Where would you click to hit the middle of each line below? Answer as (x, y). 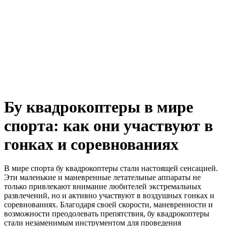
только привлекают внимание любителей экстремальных (103, 186)
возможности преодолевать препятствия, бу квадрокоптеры (107, 214)
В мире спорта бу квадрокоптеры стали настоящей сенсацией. (111, 168)
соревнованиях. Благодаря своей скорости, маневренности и (108, 205)
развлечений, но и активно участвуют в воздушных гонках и (109, 195)
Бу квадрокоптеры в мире (99, 107)
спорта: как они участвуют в (108, 126)
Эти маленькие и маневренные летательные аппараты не (102, 177)
